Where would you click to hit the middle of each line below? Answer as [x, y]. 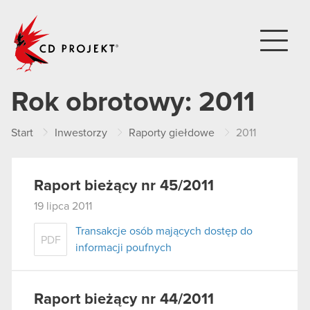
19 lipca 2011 [63, 206]
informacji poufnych [124, 247]
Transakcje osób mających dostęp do [164, 231]
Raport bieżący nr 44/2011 [124, 299]
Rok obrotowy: [105, 102]
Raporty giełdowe [172, 133]
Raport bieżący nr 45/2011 [124, 186]
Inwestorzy [81, 133]
